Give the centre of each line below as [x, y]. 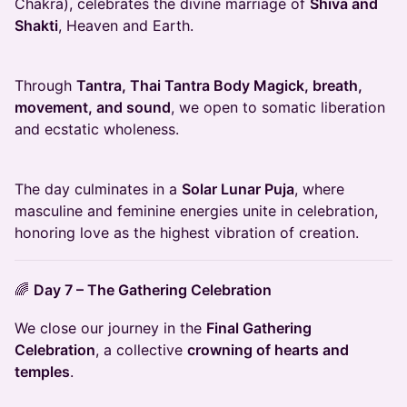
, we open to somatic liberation [278, 108]
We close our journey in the [110, 328]
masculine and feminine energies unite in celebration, [196, 211]
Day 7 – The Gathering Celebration [153, 290]
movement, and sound [93, 108]
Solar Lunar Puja [238, 189]
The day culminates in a [98, 189]
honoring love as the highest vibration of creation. [187, 233]
